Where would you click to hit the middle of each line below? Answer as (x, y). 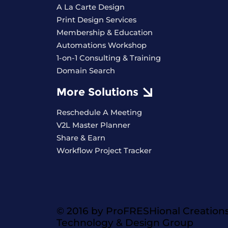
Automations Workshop (101, 45)
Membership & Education (104, 32)
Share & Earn (81, 138)
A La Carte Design (90, 7)
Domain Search (85, 70)
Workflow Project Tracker (104, 151)
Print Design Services (96, 20)
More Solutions (97, 92)
